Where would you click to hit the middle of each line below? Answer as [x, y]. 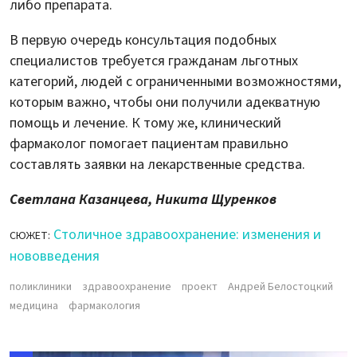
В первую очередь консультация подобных [143, 40]
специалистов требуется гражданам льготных [154, 61]
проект [200, 286]
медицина [34, 306]
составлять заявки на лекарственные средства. [157, 164]
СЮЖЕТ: [30, 235]
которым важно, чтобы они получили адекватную [165, 102]
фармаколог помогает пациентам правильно [149, 143]
